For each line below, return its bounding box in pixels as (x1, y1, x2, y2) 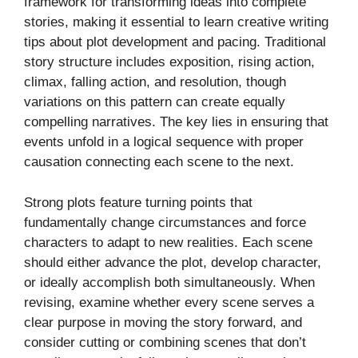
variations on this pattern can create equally (24, 94, 285, 110)
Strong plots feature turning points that (24, 194, 253, 210)
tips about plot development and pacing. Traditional (24, 34, 326, 50)
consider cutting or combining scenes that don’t (24, 334, 306, 350)
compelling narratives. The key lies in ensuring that (24, 114, 328, 130)
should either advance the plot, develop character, (24, 254, 321, 270)
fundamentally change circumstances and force (24, 214, 306, 230)
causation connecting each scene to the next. (24, 154, 294, 170)
